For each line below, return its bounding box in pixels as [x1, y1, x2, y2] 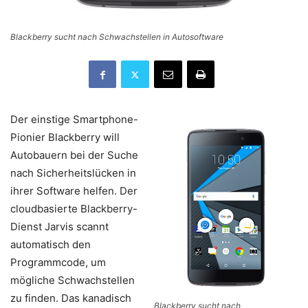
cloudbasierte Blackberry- [10, 202, 137, 215]
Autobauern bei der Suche [10, 148, 138, 162]
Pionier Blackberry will [10, 131, 120, 144]
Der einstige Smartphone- [10, 113, 138, 126]
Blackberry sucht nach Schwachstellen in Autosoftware [10, 32, 223, 42]
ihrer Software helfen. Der [10, 184, 137, 197]
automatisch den [10, 238, 91, 251]
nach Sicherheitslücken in [10, 166, 136, 179]
